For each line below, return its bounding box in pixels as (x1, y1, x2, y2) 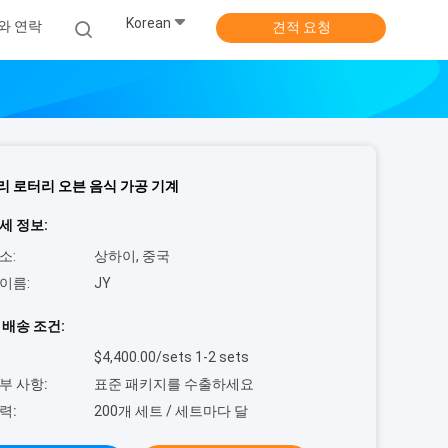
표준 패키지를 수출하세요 (94, 376, 254, 392)
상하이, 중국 (94, 248, 170, 264)
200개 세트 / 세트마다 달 (94, 403, 248, 419)
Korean (126, 15, 171, 32)
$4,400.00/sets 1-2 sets (94, 349, 249, 365)
